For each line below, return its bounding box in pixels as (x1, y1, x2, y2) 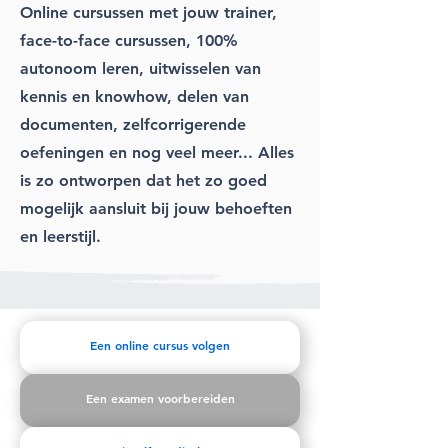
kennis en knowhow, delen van (20, 86, 249, 106)
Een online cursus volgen (90, 336, 230, 353)
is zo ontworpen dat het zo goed (20, 170, 267, 190)
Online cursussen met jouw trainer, (20, 2, 277, 22)
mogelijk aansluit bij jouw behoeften (20, 198, 292, 218)
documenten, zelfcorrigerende (20, 114, 246, 134)
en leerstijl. (20, 226, 101, 246)
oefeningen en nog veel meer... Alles (20, 142, 294, 162)
